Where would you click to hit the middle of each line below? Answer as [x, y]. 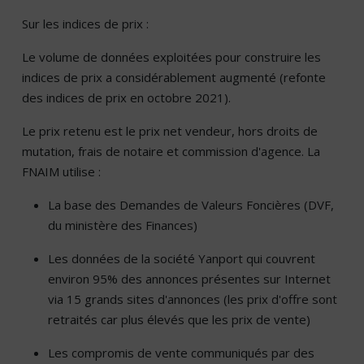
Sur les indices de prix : [87, 24]
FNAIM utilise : [61, 172]
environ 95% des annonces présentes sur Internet [189, 279]
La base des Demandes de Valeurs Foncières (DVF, [191, 205]
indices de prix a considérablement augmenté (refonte [174, 78]
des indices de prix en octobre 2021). [126, 98]
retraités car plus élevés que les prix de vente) [179, 320]
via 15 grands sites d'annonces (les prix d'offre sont [193, 299]
